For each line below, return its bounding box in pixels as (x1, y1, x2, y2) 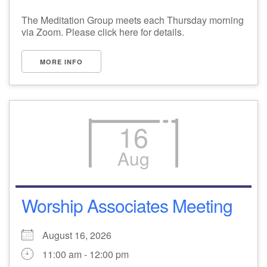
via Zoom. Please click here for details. (21, 24, 184, 39)
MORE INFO (40, 57, 83, 66)
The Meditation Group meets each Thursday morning (21, 13, 244, 27)
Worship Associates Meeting (21, 193, 232, 218)
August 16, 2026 (42, 228, 121, 242)
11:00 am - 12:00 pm (42, 247, 129, 261)
